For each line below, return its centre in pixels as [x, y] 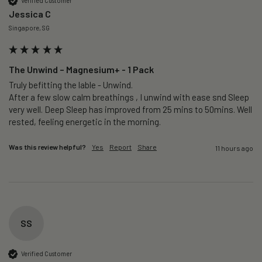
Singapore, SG [29, 27]
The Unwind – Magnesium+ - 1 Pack [81, 69]
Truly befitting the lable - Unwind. [71, 85]
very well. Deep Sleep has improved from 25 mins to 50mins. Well [130, 109]
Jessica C [30, 13]
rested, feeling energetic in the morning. [85, 121]
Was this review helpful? [47, 146]
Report [120, 146]
